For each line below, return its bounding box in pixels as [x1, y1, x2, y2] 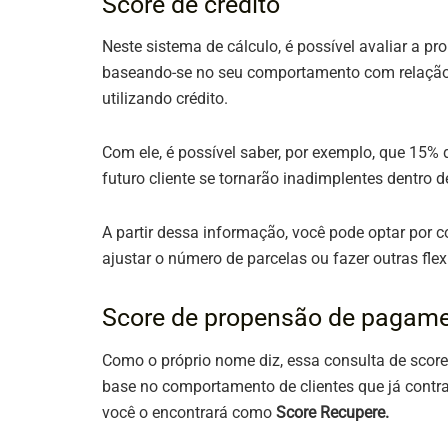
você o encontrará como [102, 402, 276, 422]
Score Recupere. [276, 402, 389, 422]
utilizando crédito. [102, 89, 232, 109]
